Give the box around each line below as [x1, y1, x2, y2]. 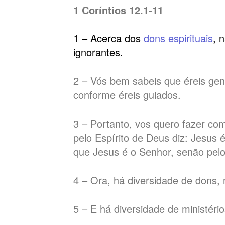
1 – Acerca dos [73, 31, 144, 46]
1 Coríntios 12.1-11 [73, 2, 164, 17]
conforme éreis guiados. [73, 87, 181, 102]
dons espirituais [144, 31, 213, 46]
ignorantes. [73, 45, 124, 60]
